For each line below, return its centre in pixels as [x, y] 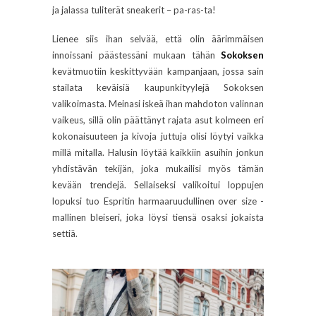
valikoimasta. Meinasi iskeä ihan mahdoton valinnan [158, 103]
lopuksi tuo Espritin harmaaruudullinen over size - [158, 201]
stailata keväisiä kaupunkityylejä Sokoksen [158, 87]
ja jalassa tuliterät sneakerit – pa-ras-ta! [134, 10]
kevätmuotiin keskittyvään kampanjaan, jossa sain [158, 71]
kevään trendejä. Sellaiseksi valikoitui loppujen [158, 184]
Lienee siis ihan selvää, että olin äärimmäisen [158, 38]
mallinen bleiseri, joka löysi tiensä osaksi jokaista [158, 217]
